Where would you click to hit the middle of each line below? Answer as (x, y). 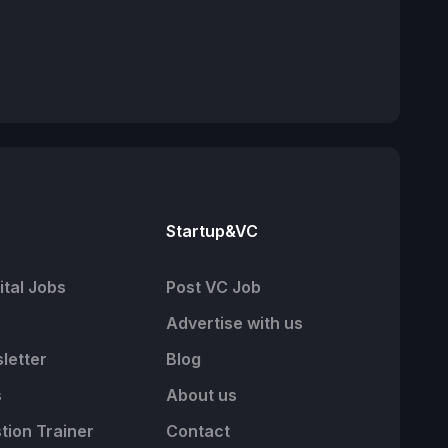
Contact (198, 431)
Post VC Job (213, 287)
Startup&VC (212, 231)
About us (201, 395)
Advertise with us (234, 323)
